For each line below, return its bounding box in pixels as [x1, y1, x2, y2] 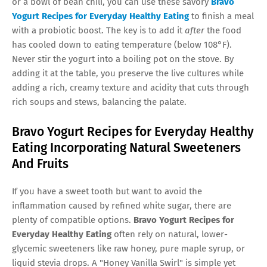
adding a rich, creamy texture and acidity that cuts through [12, 82, 249, 93]
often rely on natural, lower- [111, 228, 228, 240]
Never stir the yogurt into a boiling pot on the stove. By [12, 53, 234, 64]
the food [204, 24, 241, 36]
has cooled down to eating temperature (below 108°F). [12, 39, 232, 50]
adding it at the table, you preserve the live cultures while [12, 67, 244, 79]
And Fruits [12, 156, 69, 172]
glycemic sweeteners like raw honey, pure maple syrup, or [12, 243, 245, 254]
